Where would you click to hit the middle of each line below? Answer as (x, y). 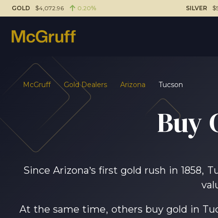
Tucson (171, 85)
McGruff (37, 85)
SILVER (197, 8)
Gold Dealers (85, 85)
